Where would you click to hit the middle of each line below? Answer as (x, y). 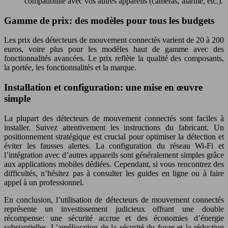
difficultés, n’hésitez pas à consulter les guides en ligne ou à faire (114, 173)
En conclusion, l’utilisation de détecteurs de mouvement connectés (114, 199)
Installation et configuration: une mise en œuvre (103, 87)
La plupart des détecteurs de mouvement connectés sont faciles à (114, 118)
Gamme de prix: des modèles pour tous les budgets (109, 20)
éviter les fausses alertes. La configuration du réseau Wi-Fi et (114, 146)
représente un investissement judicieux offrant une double (114, 209)
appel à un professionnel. (44, 182)
